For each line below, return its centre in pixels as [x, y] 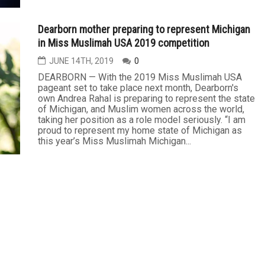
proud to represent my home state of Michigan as [140, 130]
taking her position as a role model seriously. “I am [142, 120]
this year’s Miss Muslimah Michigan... [114, 141]
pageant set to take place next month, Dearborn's [138, 88]
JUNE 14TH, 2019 [81, 61]
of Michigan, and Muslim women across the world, [141, 109]
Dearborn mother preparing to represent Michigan [144, 29]
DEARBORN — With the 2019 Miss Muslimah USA [140, 77]
